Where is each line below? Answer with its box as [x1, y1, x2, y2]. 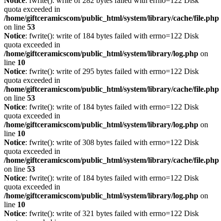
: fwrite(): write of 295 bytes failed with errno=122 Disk [25, 67, 199, 75]
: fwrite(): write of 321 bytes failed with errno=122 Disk [25, 209, 199, 218]
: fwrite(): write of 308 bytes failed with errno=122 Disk [25, 138, 199, 147]
